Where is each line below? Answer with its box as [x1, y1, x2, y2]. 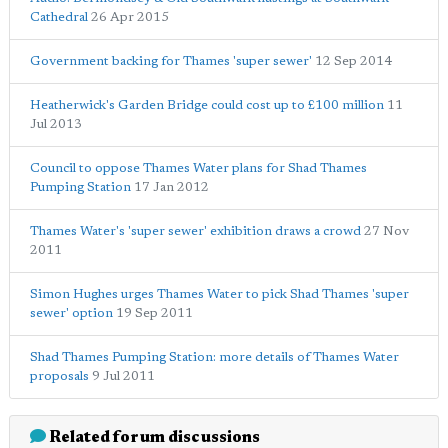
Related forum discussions [46, 429, 260, 446]
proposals [30, 369, 89, 383]
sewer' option [30, 306, 113, 320]
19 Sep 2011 [116, 306, 193, 320]
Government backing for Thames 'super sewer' [30, 54, 312, 68]
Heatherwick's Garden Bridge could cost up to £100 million [30, 98, 384, 112]
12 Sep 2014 [315, 54, 392, 68]
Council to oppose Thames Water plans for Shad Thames [30, 161, 367, 175]
